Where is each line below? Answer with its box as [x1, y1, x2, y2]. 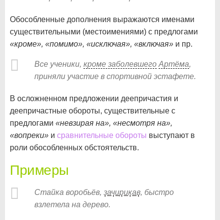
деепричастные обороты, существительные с [10, 106, 175, 115]
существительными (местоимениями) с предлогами [10, 27, 198, 36]
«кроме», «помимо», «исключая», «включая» [10, 39, 173, 48]
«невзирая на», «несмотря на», [55, 118, 172, 127]
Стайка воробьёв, [34, 188, 104, 196]
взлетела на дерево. [34, 200, 110, 209]
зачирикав [104, 188, 140, 196]
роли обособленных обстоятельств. [10, 143, 139, 152]
